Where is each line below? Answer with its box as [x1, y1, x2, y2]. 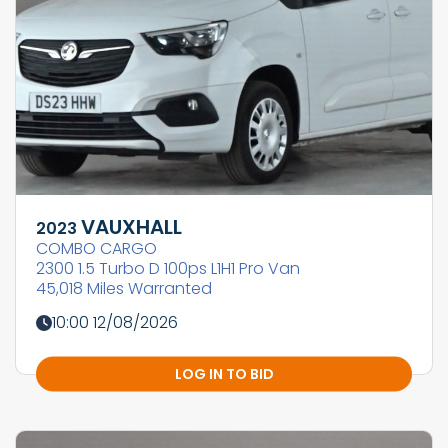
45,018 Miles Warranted [36, 277, 212, 301]
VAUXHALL [81, 213, 182, 242]
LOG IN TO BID [174, 363, 274, 384]
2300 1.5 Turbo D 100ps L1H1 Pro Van [36, 257, 300, 281]
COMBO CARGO [36, 237, 157, 261]
